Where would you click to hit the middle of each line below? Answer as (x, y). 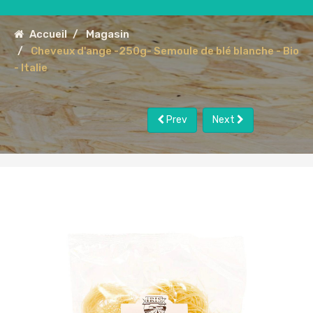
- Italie (31, 68)
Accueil (48, 34)
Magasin (108, 34)
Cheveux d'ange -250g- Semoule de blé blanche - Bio (165, 51)
